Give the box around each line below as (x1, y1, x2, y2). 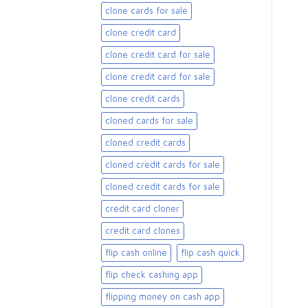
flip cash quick (181, 247, 240, 258)
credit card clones (105, 225, 180, 236)
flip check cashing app (105, 269, 198, 280)
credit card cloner (105, 203, 179, 214)
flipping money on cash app (105, 291, 220, 302)
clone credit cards (105, 93, 180, 104)
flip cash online (105, 247, 167, 258)
